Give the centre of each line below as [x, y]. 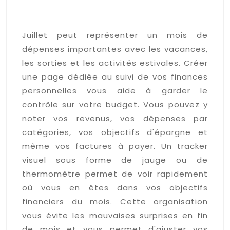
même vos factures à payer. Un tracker [115, 146]
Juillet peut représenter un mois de [115, 35]
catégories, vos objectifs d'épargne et [115, 132]
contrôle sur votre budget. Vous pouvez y [115, 104]
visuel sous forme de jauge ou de [115, 160]
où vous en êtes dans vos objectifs [115, 187]
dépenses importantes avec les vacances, [115, 49]
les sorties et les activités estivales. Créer [115, 63]
